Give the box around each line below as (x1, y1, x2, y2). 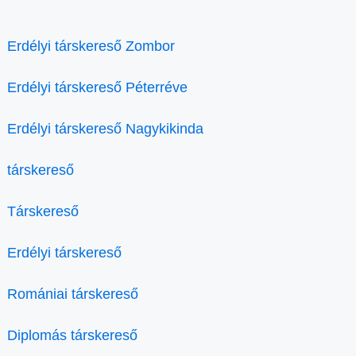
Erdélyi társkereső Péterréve (7, 79, 188, 95)
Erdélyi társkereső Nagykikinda (7, 120, 203, 137)
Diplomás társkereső (7, 327, 137, 343)
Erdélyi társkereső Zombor (7, 37, 175, 54)
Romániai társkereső (7, 285, 138, 302)
